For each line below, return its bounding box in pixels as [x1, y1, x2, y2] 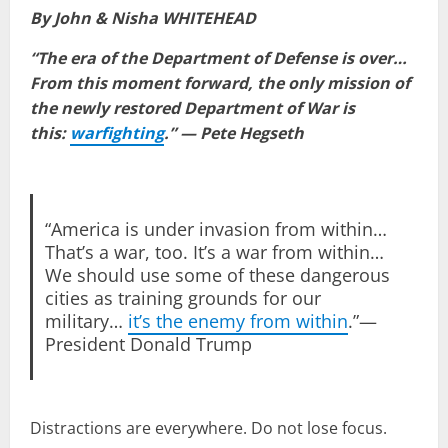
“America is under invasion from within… [44, 216, 387, 241]
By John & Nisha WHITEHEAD [30, 6, 256, 29]
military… [44, 308, 128, 333]
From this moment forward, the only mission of [30, 71, 410, 94]
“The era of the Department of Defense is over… [30, 46, 407, 69]
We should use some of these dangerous [44, 262, 390, 287]
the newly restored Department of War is [30, 96, 355, 119]
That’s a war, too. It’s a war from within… [44, 239, 384, 264]
